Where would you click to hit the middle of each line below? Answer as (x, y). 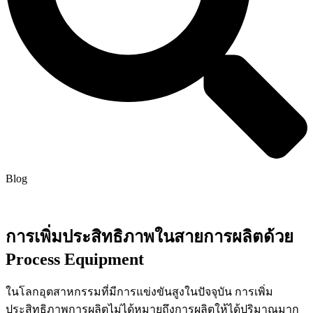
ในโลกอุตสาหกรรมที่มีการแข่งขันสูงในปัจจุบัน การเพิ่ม (139, 292)
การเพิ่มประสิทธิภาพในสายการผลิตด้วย (150, 237)
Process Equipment (75, 260)
